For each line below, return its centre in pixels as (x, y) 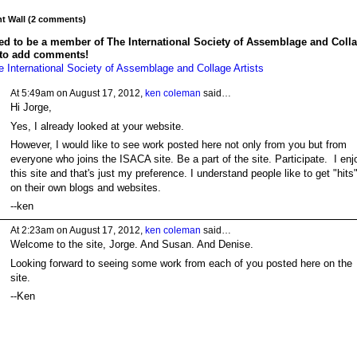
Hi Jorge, (31, 108)
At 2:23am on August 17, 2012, (77, 231)
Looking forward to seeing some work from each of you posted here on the (181, 263)
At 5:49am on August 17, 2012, (77, 94)
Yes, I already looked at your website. (97, 126)
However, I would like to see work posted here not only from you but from (178, 144)
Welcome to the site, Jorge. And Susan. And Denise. (131, 245)
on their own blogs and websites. (85, 187)
